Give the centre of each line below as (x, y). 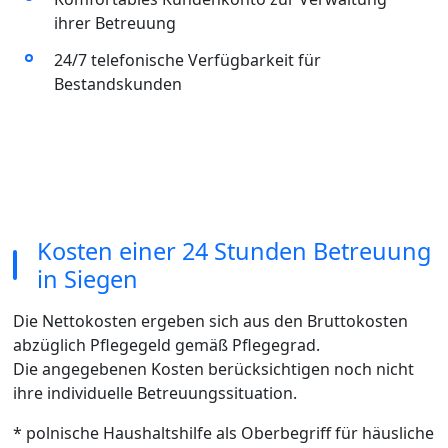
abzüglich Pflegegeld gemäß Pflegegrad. (166, 344)
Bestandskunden (117, 84)
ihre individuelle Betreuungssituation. (154, 392)
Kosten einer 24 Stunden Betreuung (233, 250)
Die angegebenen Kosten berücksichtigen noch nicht (213, 368)
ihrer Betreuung (114, 23)
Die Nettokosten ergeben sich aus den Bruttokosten (210, 320)
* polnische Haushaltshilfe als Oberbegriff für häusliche (223, 432)
